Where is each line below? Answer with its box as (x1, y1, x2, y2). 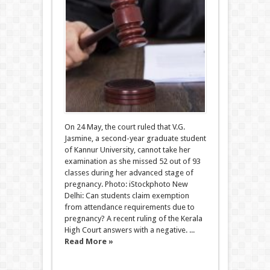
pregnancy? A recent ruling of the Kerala (64, 214, 202, 223)
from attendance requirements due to (64, 202, 195, 212)
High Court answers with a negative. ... (64, 225, 195, 234)
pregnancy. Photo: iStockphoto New (64, 180, 188, 189)
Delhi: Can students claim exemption (64, 191, 189, 200)
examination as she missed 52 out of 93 (64, 157, 201, 166)
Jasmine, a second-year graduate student (64, 134, 206, 143)
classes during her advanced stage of (64, 168, 193, 177)
